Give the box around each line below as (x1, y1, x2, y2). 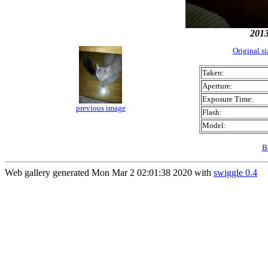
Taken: (202, 68, 224, 77)
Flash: (202, 108, 222, 117)
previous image (75, 103, 126, 112)
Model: (202, 121, 226, 130)
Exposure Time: (202, 95, 254, 103)
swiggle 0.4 (214, 167, 257, 178)
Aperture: (202, 81, 233, 90)
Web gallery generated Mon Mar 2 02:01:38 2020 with (5, 167, 214, 178)
